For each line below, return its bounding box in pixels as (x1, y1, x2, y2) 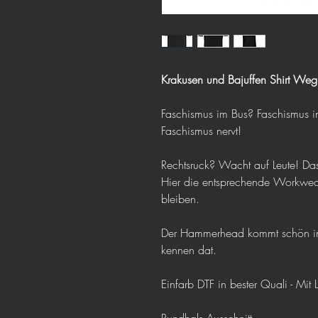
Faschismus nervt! (161, 123, 241, 139)
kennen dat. (161, 242, 216, 258)
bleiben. (161, 191, 203, 207)
